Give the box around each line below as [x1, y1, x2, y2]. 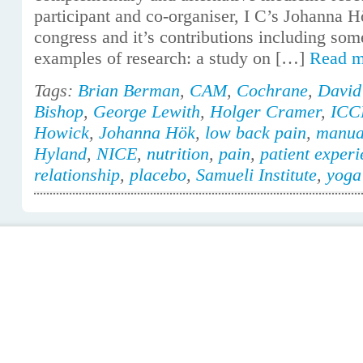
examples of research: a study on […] [34, 48, 310, 68]
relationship [34, 164, 120, 185]
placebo [130, 164, 186, 185]
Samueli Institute [196, 164, 317, 185]
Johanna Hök [99, 122, 195, 143]
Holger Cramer [210, 101, 321, 122]
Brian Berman [78, 80, 180, 100]
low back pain [205, 122, 306, 143]
